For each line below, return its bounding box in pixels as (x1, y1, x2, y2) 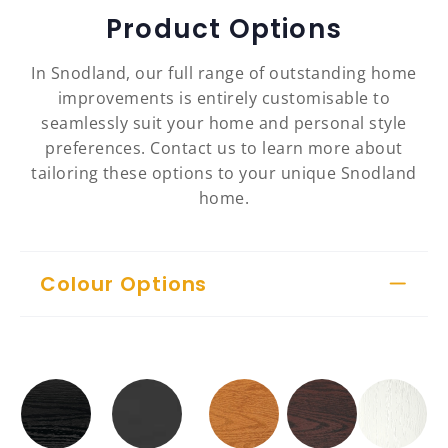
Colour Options (40, 270, 208, 299)
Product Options (106, 11, 342, 48)
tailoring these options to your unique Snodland (31, 162, 417, 185)
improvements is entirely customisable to (57, 87, 391, 110)
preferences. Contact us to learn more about (45, 137, 403, 160)
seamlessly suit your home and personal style (41, 112, 407, 135)
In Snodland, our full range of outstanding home (31, 62, 417, 85)
